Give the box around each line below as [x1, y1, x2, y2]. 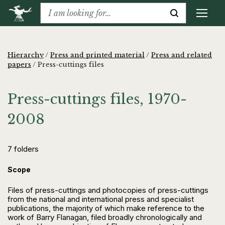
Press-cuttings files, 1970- [8, 90, 187, 108]
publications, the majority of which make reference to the [8, 203, 204, 213]
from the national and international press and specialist [8, 194, 194, 204]
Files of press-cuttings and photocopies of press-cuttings [8, 185, 208, 195]
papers [8, 60, 31, 69]
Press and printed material [50, 51, 145, 59]
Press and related [151, 51, 212, 59]
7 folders [8, 144, 39, 154]
